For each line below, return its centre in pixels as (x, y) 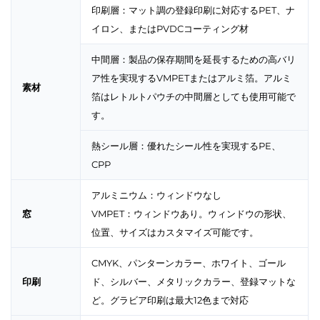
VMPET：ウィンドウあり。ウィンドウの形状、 (191, 214)
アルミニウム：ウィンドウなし (156, 195)
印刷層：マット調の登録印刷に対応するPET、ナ (193, 10)
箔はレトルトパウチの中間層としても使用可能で (194, 97)
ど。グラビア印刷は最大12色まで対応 (170, 300)
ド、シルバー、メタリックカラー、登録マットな (194, 282)
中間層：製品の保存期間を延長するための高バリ (194, 60)
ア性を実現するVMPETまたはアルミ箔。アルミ (191, 78)
